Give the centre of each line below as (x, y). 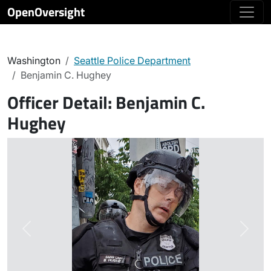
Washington (34, 60)
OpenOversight (46, 12)
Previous (45, 235)
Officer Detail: (61, 102)
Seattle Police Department (132, 60)
